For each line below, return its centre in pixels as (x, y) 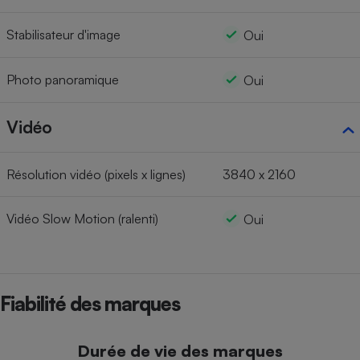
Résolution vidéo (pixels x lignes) (96, 174)
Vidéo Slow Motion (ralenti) (82, 218)
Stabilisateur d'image (63, 34)
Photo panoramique (63, 79)
